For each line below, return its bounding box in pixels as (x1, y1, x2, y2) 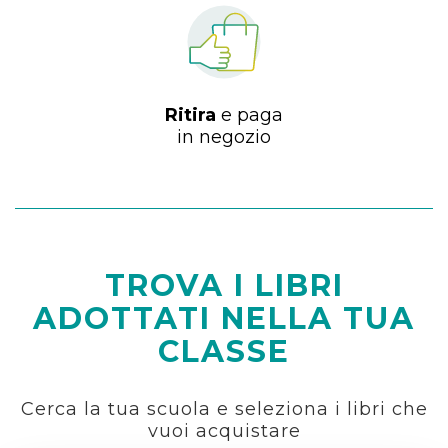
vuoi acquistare (147, 420, 301, 443)
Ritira (165, 104, 216, 127)
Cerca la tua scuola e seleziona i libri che (20, 398, 428, 421)
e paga (216, 104, 283, 127)
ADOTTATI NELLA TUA (33, 300, 415, 338)
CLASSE (158, 333, 290, 371)
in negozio (177, 126, 271, 149)
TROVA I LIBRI (104, 267, 344, 305)
